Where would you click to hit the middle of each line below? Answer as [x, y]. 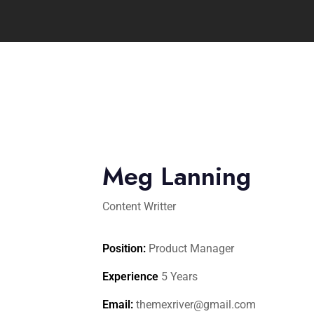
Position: [124, 248]
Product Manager [190, 248]
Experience [130, 277]
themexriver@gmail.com [194, 305]
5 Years [178, 277]
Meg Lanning [177, 176]
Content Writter [139, 206]
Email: [118, 305]
